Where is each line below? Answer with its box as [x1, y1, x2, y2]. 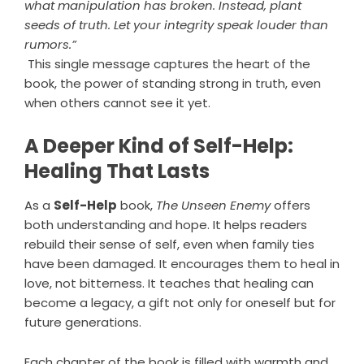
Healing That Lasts [24, 158, 210, 185]
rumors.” [24, 36, 76, 54]
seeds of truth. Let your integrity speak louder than [24, 16, 328, 34]
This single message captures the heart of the [24, 55, 310, 73]
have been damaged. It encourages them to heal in [24, 255, 340, 273]
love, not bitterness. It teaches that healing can [24, 275, 314, 292]
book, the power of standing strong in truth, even [24, 75, 321, 93]
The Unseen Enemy [156, 197, 271, 214]
